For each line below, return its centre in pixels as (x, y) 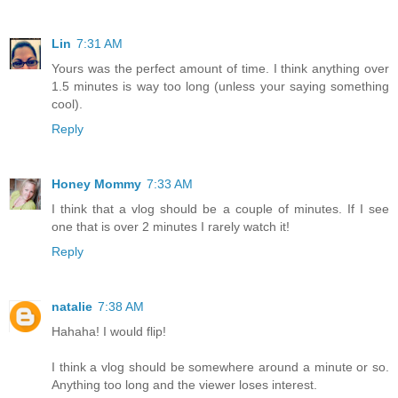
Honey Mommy (96, 183)
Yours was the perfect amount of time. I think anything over (220, 68)
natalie (72, 306)
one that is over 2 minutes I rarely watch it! (171, 226)
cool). (67, 103)
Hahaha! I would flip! (109, 331)
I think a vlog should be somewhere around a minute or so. (220, 366)
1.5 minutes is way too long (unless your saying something (220, 86)
